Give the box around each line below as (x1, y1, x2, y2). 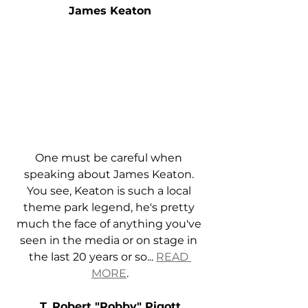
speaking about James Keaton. (23, 168, 197, 181)
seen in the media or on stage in (20, 234, 200, 247)
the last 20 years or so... (29, 250, 156, 264)
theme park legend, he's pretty (23, 201, 197, 214)
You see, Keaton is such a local (26, 184, 194, 198)
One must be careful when (35, 151, 185, 165)
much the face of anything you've (16, 217, 204, 231)
